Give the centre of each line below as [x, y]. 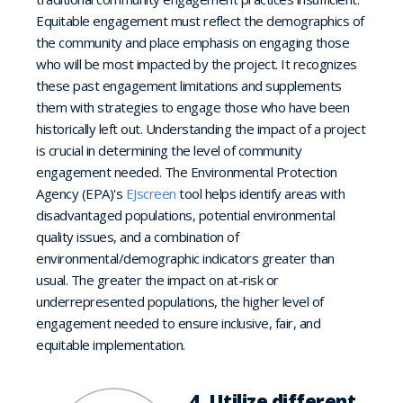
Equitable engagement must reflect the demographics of [200, 21]
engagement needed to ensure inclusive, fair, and [178, 323]
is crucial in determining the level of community [169, 150]
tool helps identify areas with [260, 193]
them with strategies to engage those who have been [193, 107]
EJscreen [151, 193]
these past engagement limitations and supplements [189, 85]
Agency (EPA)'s [81, 193]
